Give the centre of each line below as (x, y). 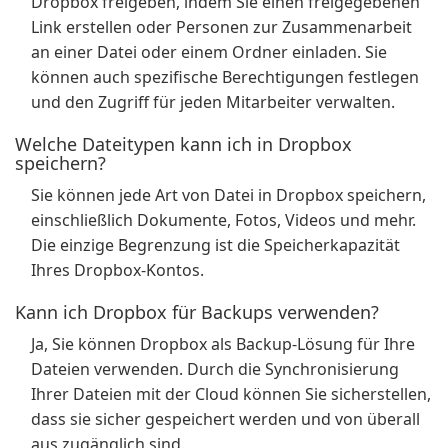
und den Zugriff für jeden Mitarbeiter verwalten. (213, 102)
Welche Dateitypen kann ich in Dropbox (183, 144)
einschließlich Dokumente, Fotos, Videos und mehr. (223, 220)
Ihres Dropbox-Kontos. (117, 270)
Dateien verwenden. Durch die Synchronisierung (215, 369)
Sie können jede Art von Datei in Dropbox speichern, (228, 195)
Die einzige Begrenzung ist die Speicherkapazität (215, 245)
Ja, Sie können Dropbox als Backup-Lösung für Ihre (223, 344)
